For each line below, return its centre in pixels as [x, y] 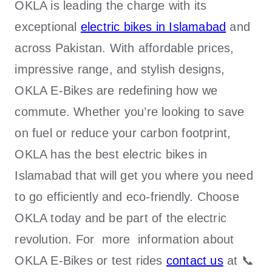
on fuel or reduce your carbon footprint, [123, 133]
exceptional [48, 26]
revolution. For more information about [124, 239]
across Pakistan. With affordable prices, [124, 48]
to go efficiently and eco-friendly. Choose [127, 196]
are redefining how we [155, 90]
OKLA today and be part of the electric [121, 218]
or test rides [129, 260]
